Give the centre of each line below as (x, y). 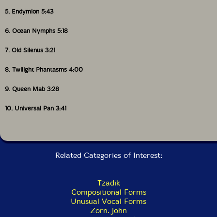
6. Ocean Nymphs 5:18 (36, 31)
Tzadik (108, 183)
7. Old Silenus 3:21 (30, 50)
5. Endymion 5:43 (29, 11)
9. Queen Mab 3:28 (32, 89)
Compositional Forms (108, 192)
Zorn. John (108, 210)
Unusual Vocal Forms (108, 201)
